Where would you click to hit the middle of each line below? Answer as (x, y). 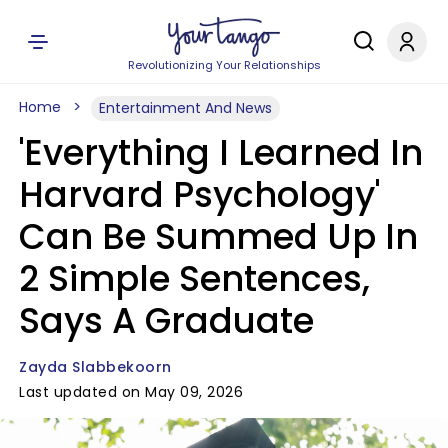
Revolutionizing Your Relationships (224, 65)
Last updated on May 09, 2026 (131, 392)
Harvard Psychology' (199, 194)
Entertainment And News (185, 108)
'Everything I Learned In (221, 152)
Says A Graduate (166, 320)
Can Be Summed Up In (218, 236)
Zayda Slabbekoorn (95, 367)
